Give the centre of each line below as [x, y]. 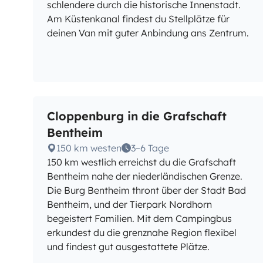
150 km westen [89, 148]
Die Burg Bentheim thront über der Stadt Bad [146, 190]
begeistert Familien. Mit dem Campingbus [139, 218]
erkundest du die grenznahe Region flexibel [142, 232]
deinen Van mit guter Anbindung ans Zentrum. [148, 33]
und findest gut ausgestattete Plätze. [128, 247]
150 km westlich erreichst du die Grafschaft [141, 162]
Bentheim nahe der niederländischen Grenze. [145, 176]
